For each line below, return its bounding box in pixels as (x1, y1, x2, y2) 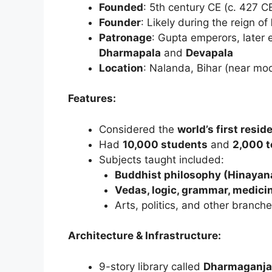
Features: (68, 92, 116, 105)
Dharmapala (99, 46, 161, 59)
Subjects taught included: (99, 153, 224, 166)
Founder (99, 16, 141, 29)
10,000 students (123, 138, 208, 151)
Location (99, 61, 143, 74)
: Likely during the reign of (141, 16, 271, 29)
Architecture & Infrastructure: (68, 229, 221, 242)
